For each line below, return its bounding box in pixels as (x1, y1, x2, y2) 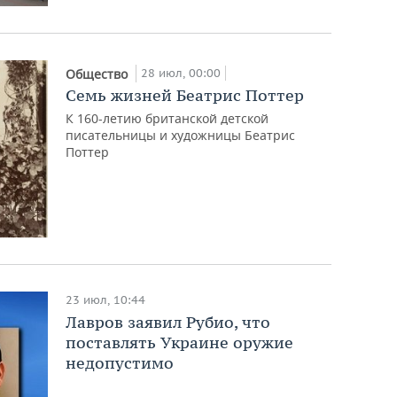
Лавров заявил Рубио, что (66, 311, 271, 332)
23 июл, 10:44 (66, 292, 146, 307)
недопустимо (66, 352, 175, 373)
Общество (66, 65, 132, 82)
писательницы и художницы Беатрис (66, 126, 296, 144)
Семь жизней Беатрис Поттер (66, 84, 305, 105)
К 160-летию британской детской (66, 109, 269, 127)
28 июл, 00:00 (141, 65, 222, 81)
